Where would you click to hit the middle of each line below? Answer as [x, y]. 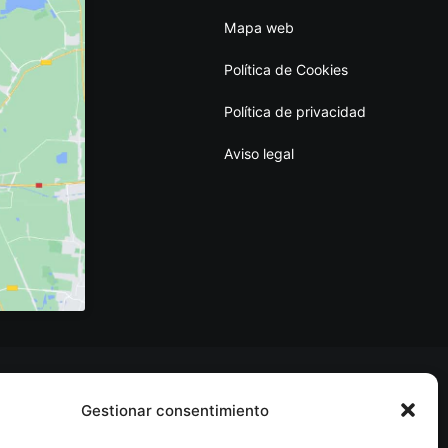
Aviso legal [259, 153]
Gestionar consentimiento [174, 410]
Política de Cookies [286, 69]
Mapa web [259, 27]
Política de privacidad [295, 111]
